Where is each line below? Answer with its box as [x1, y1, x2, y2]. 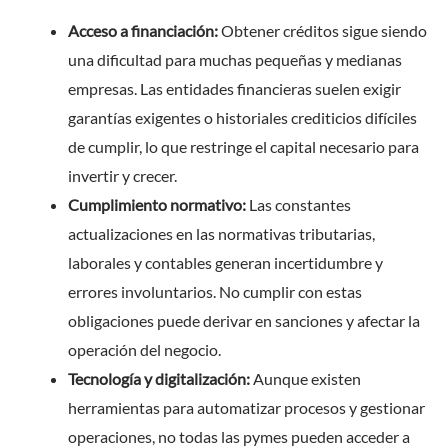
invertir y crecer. [68, 165, 177, 185]
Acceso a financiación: [68, 20, 218, 40]
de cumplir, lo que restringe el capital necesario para [68, 136, 419, 156]
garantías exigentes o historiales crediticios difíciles [68, 107, 417, 127]
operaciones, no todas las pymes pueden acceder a [68, 426, 410, 446]
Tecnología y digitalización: [68, 368, 250, 388]
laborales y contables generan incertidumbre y [68, 252, 383, 272]
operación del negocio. [68, 339, 221, 359]
